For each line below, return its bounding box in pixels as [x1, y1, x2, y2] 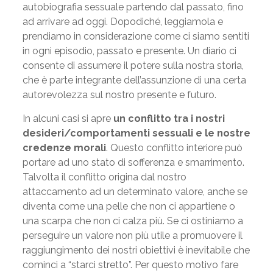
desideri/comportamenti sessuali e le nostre [22, 127, 250, 139]
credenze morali [22, 142, 106, 154]
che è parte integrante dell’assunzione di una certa [22, 74, 246, 86]
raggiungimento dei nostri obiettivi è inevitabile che [22, 244, 250, 256]
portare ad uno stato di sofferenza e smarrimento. [22, 157, 244, 168]
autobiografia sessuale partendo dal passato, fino [22, 1, 244, 13]
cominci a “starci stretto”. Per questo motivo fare [22, 259, 238, 271]
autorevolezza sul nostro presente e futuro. [22, 89, 216, 101]
